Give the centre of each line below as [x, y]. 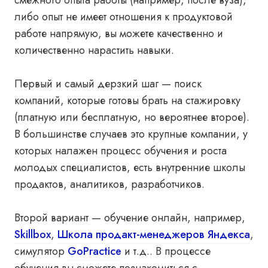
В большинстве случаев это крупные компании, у [131, 134]
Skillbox [33, 234]
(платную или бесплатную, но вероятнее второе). [132, 117]
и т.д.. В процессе [166, 251]
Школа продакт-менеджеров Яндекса [154, 234]
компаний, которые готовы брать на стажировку [127, 100]
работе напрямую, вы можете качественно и [119, 33]
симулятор [41, 251]
